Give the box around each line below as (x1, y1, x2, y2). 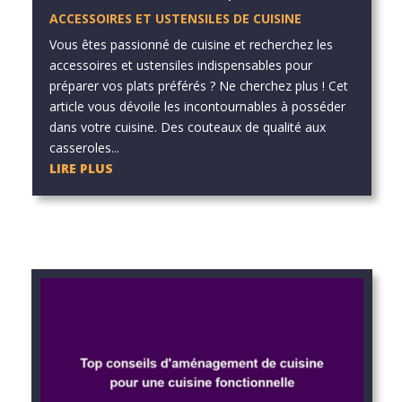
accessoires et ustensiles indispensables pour (48, 57, 312, 74)
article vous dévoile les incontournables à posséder (48, 98, 345, 116)
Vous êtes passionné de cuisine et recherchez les (48, 36, 333, 54)
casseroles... (48, 139, 119, 157)
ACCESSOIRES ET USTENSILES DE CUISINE (48, 10, 301, 28)
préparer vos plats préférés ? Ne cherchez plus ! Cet (48, 77, 348, 95)
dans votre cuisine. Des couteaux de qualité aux (48, 118, 326, 136)
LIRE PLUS (48, 160, 113, 178)
